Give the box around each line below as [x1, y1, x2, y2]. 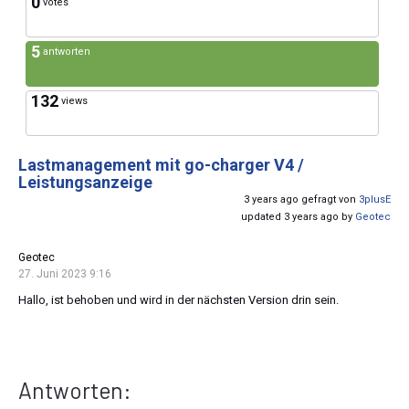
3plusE [359, 194, 391, 206]
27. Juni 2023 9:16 [18, 267, 111, 281]
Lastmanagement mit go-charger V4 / [18, 155, 304, 175]
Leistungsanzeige [18, 173, 152, 193]
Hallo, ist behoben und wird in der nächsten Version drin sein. [18, 293, 339, 308]
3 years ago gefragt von [244, 194, 359, 206]
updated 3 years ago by [241, 211, 355, 224]
